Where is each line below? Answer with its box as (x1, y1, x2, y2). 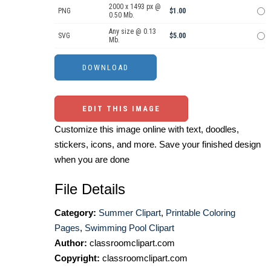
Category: (54, 207, 96, 218)
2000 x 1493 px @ (109, 2, 161, 11)
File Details (54, 180, 125, 197)
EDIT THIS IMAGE (82, 103, 160, 113)
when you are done (54, 154, 129, 165)
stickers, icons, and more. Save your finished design (54, 139, 261, 149)
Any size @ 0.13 (109, 27, 156, 36)
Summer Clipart (99, 207, 161, 218)
